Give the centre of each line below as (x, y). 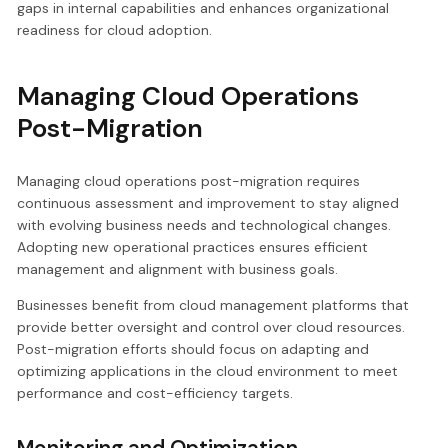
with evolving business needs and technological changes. (204, 225)
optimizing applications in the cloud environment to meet (208, 371)
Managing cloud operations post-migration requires (189, 181)
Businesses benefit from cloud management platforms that (213, 305)
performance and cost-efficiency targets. (155, 393)
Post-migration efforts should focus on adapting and (193, 349)
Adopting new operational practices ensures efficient (193, 247)
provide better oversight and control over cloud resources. (211, 327)
